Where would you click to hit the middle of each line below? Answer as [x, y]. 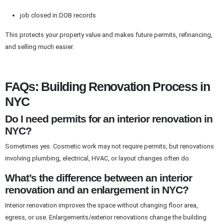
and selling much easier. [39, 47]
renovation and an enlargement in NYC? [97, 190]
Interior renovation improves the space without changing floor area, [101, 205]
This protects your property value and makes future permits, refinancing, [109, 35]
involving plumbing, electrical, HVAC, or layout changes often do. [98, 158]
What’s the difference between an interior [98, 178]
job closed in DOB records [58, 15]
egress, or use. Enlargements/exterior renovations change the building [106, 217]
